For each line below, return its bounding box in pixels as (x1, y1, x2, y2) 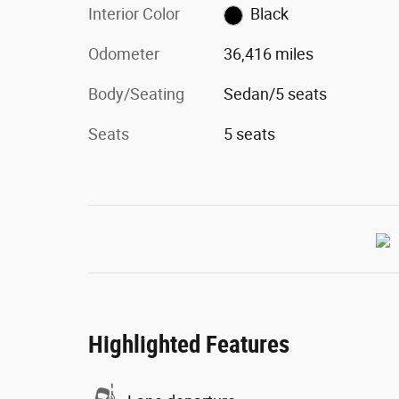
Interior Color (88, 4, 180, 23)
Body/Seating (88, 85, 184, 103)
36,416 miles (223, 45, 313, 63)
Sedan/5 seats (223, 85, 327, 103)
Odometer (88, 45, 159, 63)
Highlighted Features (88, 330, 289, 359)
